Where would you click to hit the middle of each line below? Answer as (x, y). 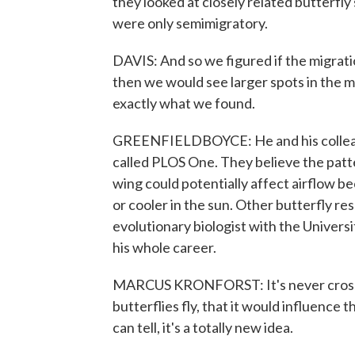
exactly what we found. (184, 103)
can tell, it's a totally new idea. (203, 327)
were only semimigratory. (190, 23)
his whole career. (164, 247)
